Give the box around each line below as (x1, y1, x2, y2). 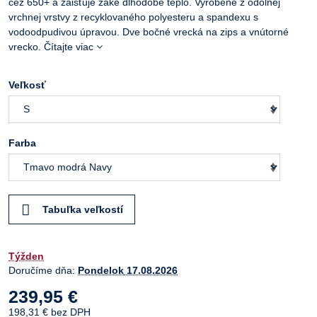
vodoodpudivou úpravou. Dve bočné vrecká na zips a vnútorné (8, 26, 289, 38)
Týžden (8, 250, 44, 262)
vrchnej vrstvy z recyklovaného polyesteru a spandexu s (8, 11, 258, 23)
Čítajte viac (44, 41, 93, 53)
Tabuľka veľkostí (42, 204, 123, 216)
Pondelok (78, 264, 124, 276)
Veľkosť (8, 79, 46, 91)
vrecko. (8, 41, 44, 53)
